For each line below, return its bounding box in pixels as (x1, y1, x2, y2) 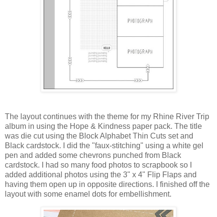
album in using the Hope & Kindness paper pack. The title (5, 122, 202, 131)
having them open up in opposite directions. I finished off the (5, 180, 210, 189)
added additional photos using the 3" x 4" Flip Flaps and (5, 170, 197, 179)
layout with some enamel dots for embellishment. (5, 190, 171, 199)
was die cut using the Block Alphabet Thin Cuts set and (5, 132, 193, 140)
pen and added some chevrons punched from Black (5, 151, 181, 160)
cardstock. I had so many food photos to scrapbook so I (5, 161, 192, 170)
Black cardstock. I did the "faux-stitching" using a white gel (5, 141, 203, 150)
